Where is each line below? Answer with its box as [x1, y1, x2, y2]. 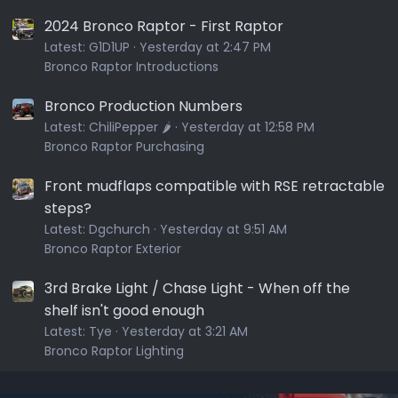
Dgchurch [89, 220, 150, 239]
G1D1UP [89, 37, 130, 56]
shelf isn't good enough [44, 300, 204, 322]
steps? [44, 198, 92, 219]
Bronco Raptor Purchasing [44, 138, 204, 156]
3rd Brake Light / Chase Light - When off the [44, 278, 350, 299]
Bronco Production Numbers [44, 96, 243, 117]
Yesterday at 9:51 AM [160, 220, 287, 239]
